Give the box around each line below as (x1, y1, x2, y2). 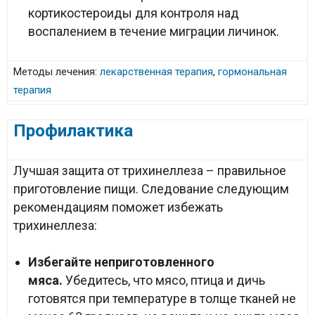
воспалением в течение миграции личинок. (28, 24, 279, 39)
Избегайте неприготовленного (28, 255, 214, 269)
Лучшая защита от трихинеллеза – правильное (13, 163, 286, 178)
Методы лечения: (13, 65, 100, 78)
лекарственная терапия (100, 65, 213, 78)
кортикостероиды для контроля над (28, 6, 239, 20)
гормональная (218, 65, 287, 78)
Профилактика (13, 121, 133, 141)
